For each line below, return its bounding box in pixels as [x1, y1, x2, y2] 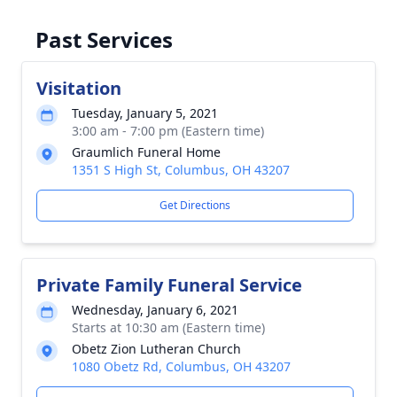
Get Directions [160, 198, 230, 213]
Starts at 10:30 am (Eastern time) [72, 319, 265, 336]
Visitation [36, 76, 121, 100]
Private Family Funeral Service [36, 273, 302, 297]
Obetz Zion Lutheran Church [72, 340, 241, 357]
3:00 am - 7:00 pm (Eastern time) [72, 122, 264, 139]
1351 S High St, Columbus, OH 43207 [72, 161, 290, 178]
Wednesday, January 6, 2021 [72, 301, 238, 318]
